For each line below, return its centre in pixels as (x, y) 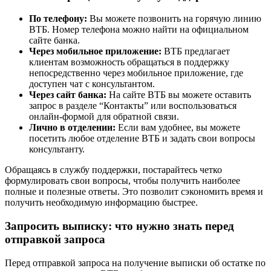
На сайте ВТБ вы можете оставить (179, 95)
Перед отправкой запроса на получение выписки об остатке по (135, 263)
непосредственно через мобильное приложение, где (136, 73)
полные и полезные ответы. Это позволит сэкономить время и (134, 192)
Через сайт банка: (68, 95)
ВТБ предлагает (196, 51)
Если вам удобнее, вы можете (178, 128)
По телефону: (58, 19)
